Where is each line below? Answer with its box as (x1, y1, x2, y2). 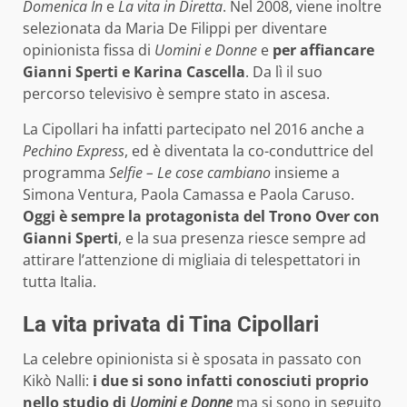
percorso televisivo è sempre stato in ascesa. (23, 83, 330, 104)
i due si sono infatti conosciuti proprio (93, 370, 369, 391)
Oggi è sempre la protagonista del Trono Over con (23, 205, 380, 226)
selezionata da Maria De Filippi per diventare (23, 17, 327, 38)
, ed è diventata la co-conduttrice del (124, 140, 373, 161)
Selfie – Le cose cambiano (109, 162, 271, 183)
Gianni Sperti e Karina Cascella (23, 61, 245, 82)
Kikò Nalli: (23, 370, 93, 391)
